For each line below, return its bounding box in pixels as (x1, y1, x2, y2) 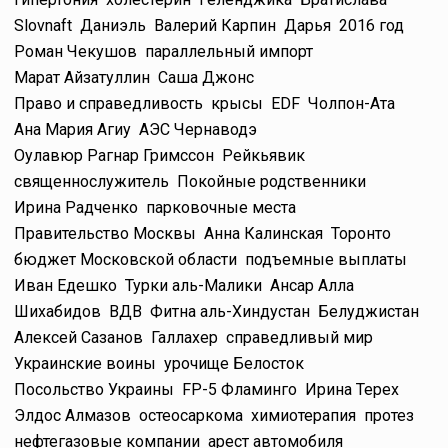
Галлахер (151, 327, 218, 347)
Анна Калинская (204, 223, 323, 243)
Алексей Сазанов (14, 327, 143, 347)
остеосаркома (139, 405, 243, 425)
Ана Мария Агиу (14, 119, 131, 139)
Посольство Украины (14, 379, 174, 399)
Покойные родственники (177, 171, 366, 191)
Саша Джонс (158, 67, 254, 87)
